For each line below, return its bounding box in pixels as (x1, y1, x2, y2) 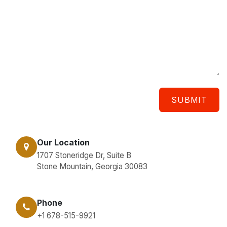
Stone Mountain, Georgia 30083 (37, 162, 147, 172)
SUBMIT (171, 95, 207, 105)
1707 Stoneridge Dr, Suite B (37, 150, 131, 161)
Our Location (37, 137, 90, 147)
